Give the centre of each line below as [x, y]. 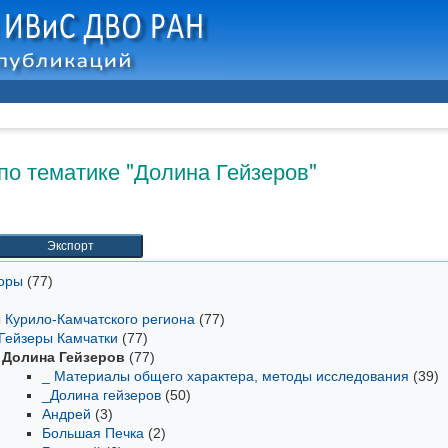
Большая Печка [93, 433]
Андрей [66, 414]
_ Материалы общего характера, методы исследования [225, 376]
